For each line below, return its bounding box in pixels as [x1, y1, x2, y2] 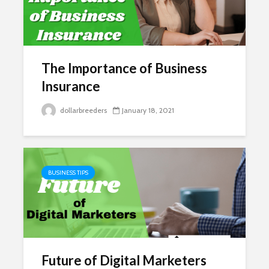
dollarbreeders [58, 106, 107, 115]
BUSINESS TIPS [48, 169, 88, 177]
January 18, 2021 [122, 106, 174, 115]
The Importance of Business [41, 60, 207, 76]
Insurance [41, 78, 100, 94]
